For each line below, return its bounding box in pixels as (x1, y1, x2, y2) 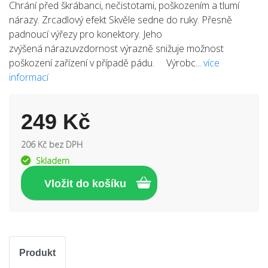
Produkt (19, 248, 56, 258)
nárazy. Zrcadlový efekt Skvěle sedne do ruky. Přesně (9, 13, 232, 26)
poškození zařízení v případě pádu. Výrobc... (9, 56, 203, 69)
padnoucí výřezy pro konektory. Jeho (9, 28, 162, 41)
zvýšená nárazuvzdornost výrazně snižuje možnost (9, 42, 224, 55)
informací (9, 71, 48, 84)
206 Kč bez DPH (21, 139, 83, 150)
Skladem (36, 155, 69, 166)
